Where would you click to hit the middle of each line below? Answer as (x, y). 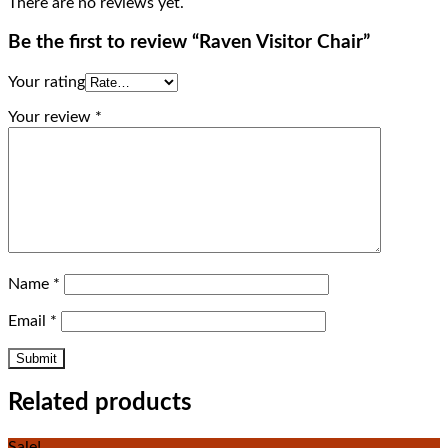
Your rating (46, 82)
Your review (51, 117)
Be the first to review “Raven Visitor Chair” (189, 43)
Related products (100, 402)
